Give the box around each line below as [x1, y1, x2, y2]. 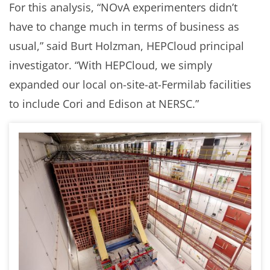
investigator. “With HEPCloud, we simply [9, 58, 212, 73]
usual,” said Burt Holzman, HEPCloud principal [9, 39, 244, 54]
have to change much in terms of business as [9, 19, 239, 34]
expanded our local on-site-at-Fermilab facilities [9, 77, 251, 92]
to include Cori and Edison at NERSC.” [9, 96, 199, 111]
